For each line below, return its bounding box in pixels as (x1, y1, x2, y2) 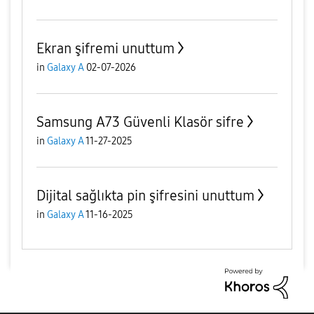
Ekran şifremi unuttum (36, 40, 175, 57)
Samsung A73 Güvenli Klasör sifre (36, 114, 244, 130)
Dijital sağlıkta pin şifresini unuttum (36, 187, 254, 204)
